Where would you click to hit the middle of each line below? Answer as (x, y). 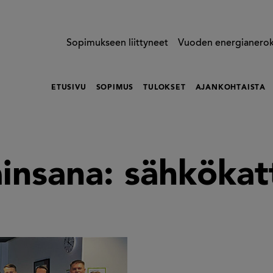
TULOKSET (165, 88)
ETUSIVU (69, 88)
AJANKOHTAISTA (230, 88)
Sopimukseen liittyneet (118, 44)
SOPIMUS (115, 88)
